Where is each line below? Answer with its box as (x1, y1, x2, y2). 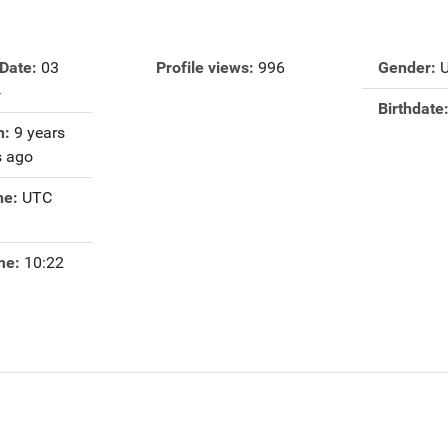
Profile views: (156, 58, 254, 78)
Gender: (377, 58, 436, 78)
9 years (13, 123, 65, 143)
